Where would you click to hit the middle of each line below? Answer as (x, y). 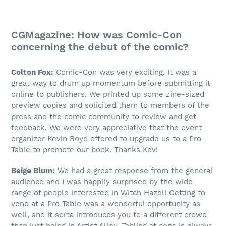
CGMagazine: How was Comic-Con (96, 35)
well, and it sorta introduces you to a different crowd (109, 215)
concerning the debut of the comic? (100, 47)
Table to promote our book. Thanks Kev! (84, 150)
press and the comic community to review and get (104, 117)
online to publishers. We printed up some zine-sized (108, 94)
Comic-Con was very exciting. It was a (125, 72)
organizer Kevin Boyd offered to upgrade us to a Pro (106, 139)
